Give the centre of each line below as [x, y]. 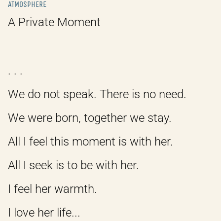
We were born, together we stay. [90, 118]
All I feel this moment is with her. [91, 142]
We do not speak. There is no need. [97, 94]
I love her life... [44, 213]
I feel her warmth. [53, 189]
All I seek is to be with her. [74, 165]
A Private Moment [54, 22]
